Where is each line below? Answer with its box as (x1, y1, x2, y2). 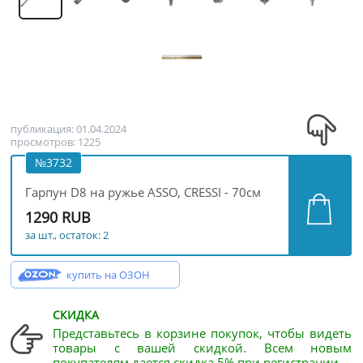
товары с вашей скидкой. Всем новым (52, 340, 352, 356)
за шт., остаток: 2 (25, 228, 109, 242)
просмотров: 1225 (11, 135, 101, 149)
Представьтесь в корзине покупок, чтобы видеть (52, 325, 352, 341)
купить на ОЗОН (66, 267, 151, 282)
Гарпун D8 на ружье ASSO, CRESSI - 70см (25, 184, 262, 200)
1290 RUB (25, 207, 92, 227)
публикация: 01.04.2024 (11, 122, 127, 136)
